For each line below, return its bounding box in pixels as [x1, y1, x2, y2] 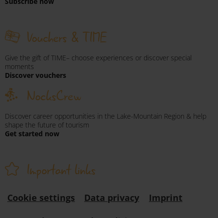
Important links [27, 159, 95, 181]
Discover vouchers [5, 70, 66, 80]
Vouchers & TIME [27, 27, 107, 49]
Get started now [5, 128, 59, 138]
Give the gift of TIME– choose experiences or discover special [5, 53, 192, 62]
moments [5, 61, 34, 71]
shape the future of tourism [5, 120, 89, 129]
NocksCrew [27, 85, 81, 107]
